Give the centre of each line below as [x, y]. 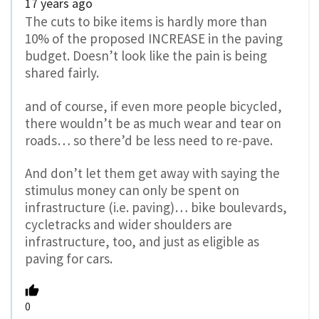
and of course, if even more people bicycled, [153, 106]
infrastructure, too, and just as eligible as [142, 242]
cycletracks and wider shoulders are [129, 225]
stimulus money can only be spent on [132, 190]
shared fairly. [62, 72]
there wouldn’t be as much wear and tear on [153, 123]
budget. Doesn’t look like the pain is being [146, 55]
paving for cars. [69, 259]
